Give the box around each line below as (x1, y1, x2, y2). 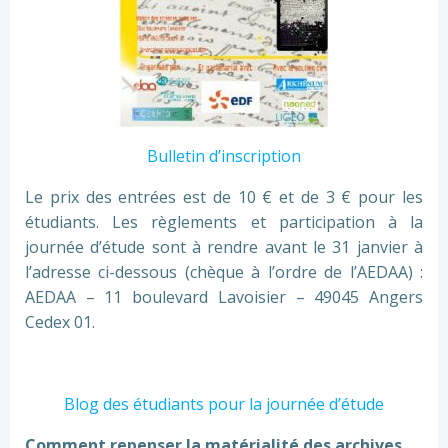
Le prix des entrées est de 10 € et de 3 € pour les (25, 186, 423, 208)
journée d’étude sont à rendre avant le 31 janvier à (25, 236, 423, 258)
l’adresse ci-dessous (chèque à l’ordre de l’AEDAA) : (25, 261, 423, 283)
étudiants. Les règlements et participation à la (25, 211, 423, 233)
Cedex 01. (25, 311, 95, 333)
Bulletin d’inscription (147, 145, 301, 167)
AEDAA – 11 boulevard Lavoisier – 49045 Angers (25, 286, 423, 308)
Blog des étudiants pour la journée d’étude (64, 393, 384, 415)
